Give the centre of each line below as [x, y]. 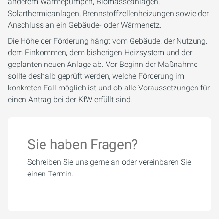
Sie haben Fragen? [83, 144]
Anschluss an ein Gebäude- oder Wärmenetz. [86, 25]
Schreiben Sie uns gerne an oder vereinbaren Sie [109, 162]
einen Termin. [51, 174]
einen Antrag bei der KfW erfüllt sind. [70, 99]
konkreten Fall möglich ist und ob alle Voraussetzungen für [109, 88]
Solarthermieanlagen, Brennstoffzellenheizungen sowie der [108, 13]
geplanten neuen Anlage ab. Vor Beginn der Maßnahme [103, 64]
